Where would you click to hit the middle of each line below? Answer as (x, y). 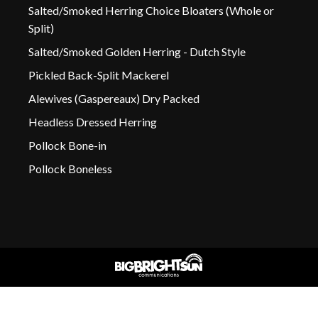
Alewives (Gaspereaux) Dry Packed (114, 98)
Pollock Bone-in (67, 145)
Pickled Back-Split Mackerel (99, 75)
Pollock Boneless (70, 168)
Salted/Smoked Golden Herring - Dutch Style (137, 51)
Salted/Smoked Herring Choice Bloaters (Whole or (151, 10)
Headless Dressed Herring (93, 121)
